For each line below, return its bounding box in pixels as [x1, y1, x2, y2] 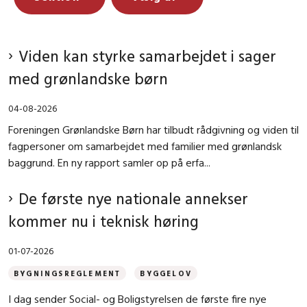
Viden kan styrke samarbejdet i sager [19, 45, 276, 66]
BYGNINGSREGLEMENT [14, 269, 121, 279]
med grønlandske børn [8, 68, 168, 88]
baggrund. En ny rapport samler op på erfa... [8, 156, 210, 170]
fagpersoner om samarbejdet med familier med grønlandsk [8, 139, 282, 153]
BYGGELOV [140, 269, 193, 279]
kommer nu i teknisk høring [8, 211, 199, 232]
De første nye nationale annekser [19, 188, 248, 209]
